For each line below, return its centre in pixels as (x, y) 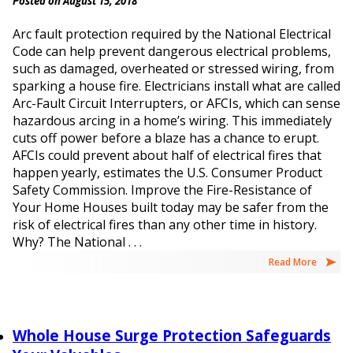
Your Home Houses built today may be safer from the (171, 207)
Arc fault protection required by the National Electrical (172, 33)
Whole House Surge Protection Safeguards (172, 335)
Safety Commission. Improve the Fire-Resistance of (162, 190)
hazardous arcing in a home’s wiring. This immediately (172, 120)
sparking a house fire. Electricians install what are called (176, 85)
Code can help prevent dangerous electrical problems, (172, 51)
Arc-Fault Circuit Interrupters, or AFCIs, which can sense (176, 103)
